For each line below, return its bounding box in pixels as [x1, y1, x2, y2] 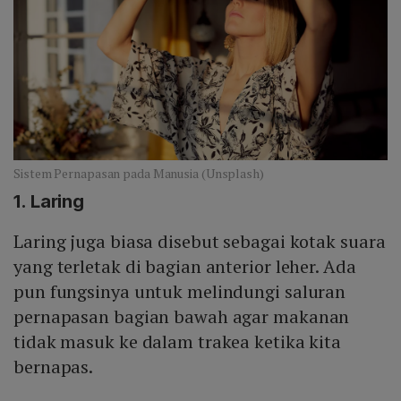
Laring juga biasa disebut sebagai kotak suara [13, 228, 386, 253]
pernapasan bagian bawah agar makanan [13, 303, 350, 328]
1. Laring [13, 190, 85, 212]
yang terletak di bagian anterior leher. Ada [13, 253, 356, 278]
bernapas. [13, 354, 94, 379]
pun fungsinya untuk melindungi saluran [13, 278, 346, 303]
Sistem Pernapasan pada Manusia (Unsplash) [13, 164, 264, 182]
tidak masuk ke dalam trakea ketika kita [13, 328, 342, 354]
